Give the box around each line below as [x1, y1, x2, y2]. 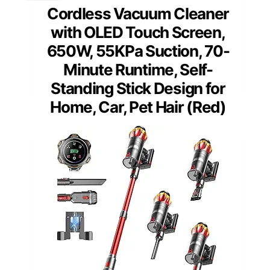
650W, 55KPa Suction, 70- [46, 41, 230, 60]
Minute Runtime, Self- [63, 60, 213, 79]
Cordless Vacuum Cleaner [46, 4, 230, 23]
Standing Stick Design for [51, 78, 225, 98]
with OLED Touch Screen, [51, 22, 225, 42]
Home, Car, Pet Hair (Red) [50, 97, 226, 116]
